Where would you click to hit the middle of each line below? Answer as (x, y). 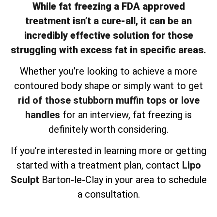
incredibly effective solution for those (108, 35)
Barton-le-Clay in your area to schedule (123, 180)
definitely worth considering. (108, 130)
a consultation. (108, 194)
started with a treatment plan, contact (99, 165)
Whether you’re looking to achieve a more (108, 71)
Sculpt (25, 180)
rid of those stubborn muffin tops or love (108, 101)
